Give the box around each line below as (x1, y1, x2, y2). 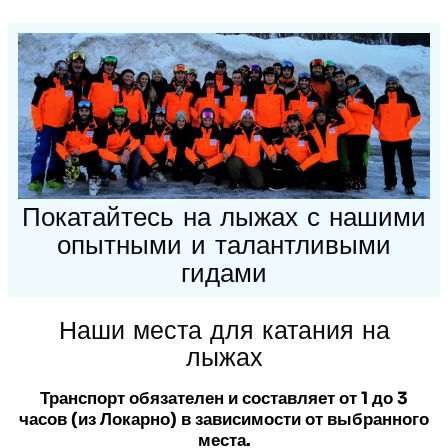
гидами (181, 255, 267, 289)
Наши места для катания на (58, 313, 390, 346)
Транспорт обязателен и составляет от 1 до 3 (40, 387, 408, 409)
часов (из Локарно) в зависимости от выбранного (19, 408, 429, 430)
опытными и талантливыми (57, 227, 391, 261)
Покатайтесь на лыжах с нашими (22, 199, 426, 233)
